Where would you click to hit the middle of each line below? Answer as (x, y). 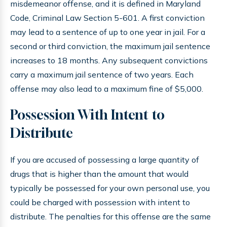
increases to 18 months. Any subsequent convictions (109, 60)
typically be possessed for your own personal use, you (110, 188)
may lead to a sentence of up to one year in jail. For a (108, 32)
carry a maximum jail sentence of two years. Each (102, 74)
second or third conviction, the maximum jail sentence (110, 46)
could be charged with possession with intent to (100, 202)
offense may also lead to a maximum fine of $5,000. (107, 89)
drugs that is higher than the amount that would (99, 174)
